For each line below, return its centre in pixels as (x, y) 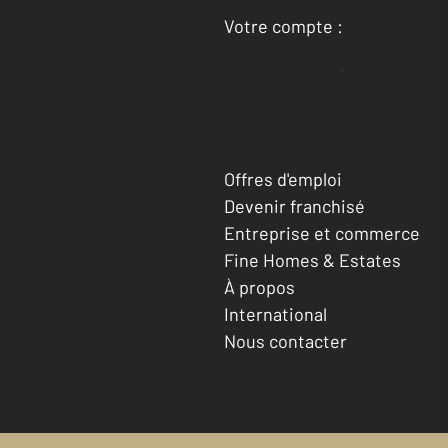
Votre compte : (283, 26)
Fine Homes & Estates (312, 259)
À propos (259, 286)
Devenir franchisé (294, 205)
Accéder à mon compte (347, 69)
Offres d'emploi (283, 178)
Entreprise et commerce (322, 232)
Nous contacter (285, 340)
